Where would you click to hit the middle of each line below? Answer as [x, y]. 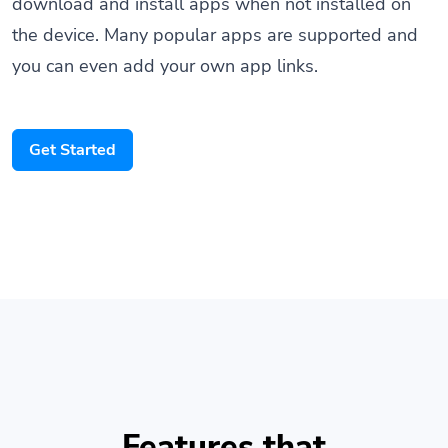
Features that [224, 422]
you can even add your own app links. [165, 42]
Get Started [72, 126]
